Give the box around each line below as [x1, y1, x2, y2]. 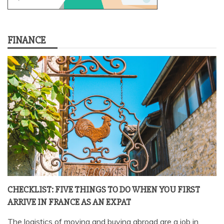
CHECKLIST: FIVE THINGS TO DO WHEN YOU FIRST [7, 183, 200, 195]
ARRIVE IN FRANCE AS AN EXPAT [7, 196, 131, 207]
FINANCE [7, 33, 45, 46]
